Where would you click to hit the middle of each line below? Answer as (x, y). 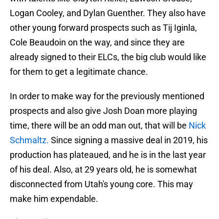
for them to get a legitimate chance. (79, 72)
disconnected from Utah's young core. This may (101, 184)
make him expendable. (54, 199)
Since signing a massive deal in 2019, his (128, 140)
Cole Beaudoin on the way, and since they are (97, 43)
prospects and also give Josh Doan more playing (103, 111)
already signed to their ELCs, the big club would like (108, 57)
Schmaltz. (29, 140)
